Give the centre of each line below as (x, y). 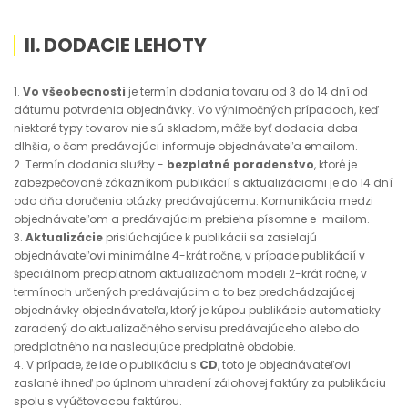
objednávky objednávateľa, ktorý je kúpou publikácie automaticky (197, 310)
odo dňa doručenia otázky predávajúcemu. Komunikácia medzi (194, 201)
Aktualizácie (64, 237)
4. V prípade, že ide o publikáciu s (107, 365)
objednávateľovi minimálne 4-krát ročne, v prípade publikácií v (189, 255)
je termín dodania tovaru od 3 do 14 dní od (247, 92)
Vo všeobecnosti (74, 92)
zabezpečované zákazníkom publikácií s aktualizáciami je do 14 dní (203, 183)
